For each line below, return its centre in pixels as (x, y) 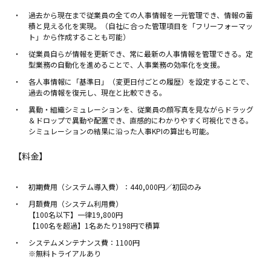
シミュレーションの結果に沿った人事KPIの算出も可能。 (121, 131)
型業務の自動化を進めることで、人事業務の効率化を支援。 (127, 65)
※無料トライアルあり (65, 253)
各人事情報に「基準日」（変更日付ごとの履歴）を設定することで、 (141, 82)
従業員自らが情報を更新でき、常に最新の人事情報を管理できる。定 (141, 54)
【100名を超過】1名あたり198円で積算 (94, 226)
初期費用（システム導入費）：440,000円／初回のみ (115, 187)
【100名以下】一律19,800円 (76, 215)
